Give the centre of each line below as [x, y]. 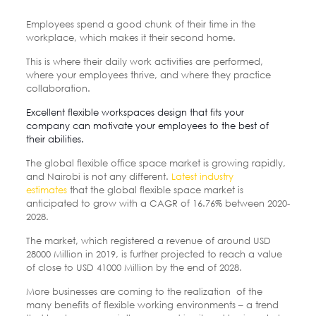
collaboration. [58, 88]
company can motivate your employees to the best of [147, 125]
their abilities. [55, 139]
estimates [46, 189]
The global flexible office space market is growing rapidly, [156, 163]
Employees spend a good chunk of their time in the [140, 24]
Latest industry [202, 176]
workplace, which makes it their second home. [130, 37]
